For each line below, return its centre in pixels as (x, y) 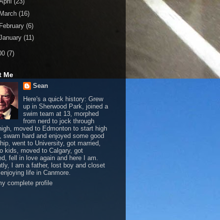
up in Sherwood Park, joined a (65, 106)
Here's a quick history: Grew (63, 99)
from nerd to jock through (58, 121)
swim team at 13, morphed (61, 113)
